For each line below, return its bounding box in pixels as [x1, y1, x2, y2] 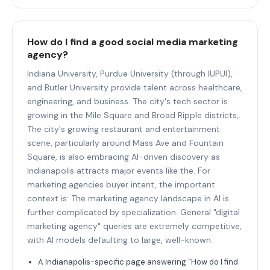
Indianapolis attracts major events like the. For [27, 165, 210, 176]
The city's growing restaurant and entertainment [27, 123, 220, 134]
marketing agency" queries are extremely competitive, [27, 220, 242, 231]
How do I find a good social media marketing [27, 35, 238, 48]
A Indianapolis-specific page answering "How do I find [38, 256, 238, 267]
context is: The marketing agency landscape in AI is [27, 192, 229, 204]
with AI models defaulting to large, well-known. [27, 234, 213, 245]
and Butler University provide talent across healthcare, [27, 81, 242, 93]
